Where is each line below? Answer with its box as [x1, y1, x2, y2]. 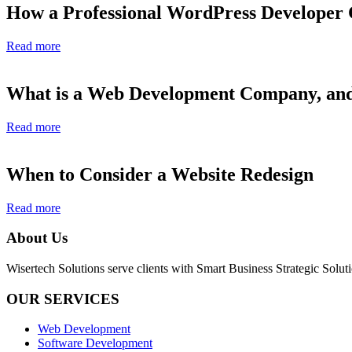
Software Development [38, 336, 152, 350]
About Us [6, 229, 68, 247]
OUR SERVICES [6, 290, 119, 307]
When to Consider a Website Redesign [6, 163, 313, 185]
